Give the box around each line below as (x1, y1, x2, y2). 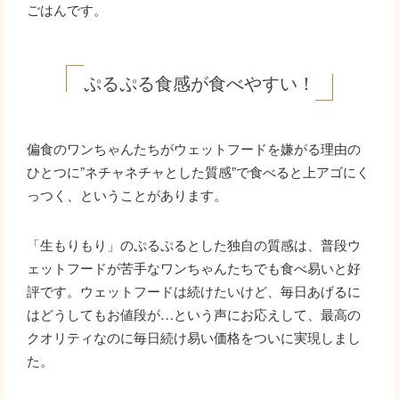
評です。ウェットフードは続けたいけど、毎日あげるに (27, 281, 361, 301)
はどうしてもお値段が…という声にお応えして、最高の (27, 304, 361, 324)
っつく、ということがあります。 (27, 184, 227, 205)
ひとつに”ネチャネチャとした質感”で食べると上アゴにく (27, 161, 370, 182)
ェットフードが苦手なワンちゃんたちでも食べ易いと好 (27, 257, 361, 278)
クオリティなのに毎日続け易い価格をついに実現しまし (27, 327, 361, 347)
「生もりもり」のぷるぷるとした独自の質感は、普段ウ (27, 234, 361, 255)
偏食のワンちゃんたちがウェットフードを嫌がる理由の (27, 138, 361, 159)
